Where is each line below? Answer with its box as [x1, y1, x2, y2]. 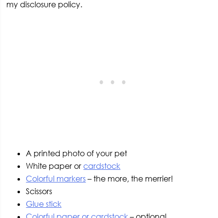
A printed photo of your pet [26, 148, 127, 158]
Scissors [26, 186, 53, 196]
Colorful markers [26, 173, 86, 183]
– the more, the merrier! [86, 173, 174, 183]
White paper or [26, 161, 84, 171]
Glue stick [26, 199, 62, 209]
